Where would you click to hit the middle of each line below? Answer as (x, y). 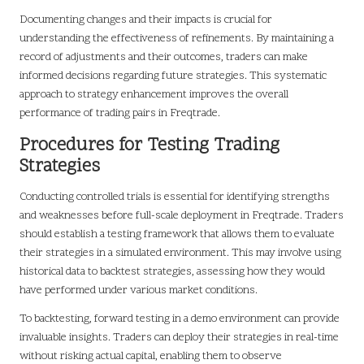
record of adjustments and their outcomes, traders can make (164, 58)
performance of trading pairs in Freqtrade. (120, 114)
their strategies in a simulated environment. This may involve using (180, 253)
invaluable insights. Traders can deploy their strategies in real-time (179, 338)
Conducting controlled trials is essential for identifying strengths (175, 197)
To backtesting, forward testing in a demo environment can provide (180, 319)
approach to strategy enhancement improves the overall (154, 95)
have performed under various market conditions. (139, 291)
